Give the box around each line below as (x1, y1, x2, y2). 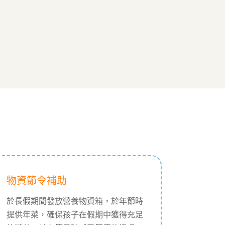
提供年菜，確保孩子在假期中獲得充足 (6, 210, 143, 219)
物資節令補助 (6, 175, 67, 186)
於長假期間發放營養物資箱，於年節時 (6, 196, 143, 205)
